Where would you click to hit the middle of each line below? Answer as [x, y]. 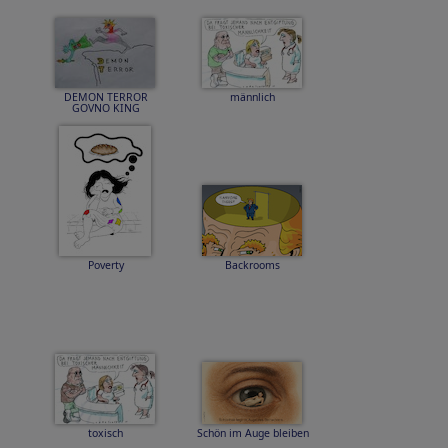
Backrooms [252, 265]
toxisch [105, 433]
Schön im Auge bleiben [252, 433]
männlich [252, 97]
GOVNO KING [105, 108]
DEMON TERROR [105, 97]
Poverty [105, 265]
